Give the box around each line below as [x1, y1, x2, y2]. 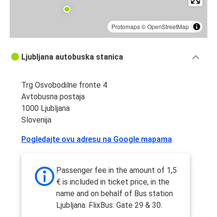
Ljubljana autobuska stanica [21, 52, 123, 62]
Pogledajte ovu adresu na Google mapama [21, 135, 172, 144]
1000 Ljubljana [21, 104, 70, 113]
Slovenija [21, 115, 51, 125]
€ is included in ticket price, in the [56, 177, 170, 187]
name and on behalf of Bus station [56, 189, 173, 199]
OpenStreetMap [147, 22, 189, 31]
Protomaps [111, 22, 140, 31]
